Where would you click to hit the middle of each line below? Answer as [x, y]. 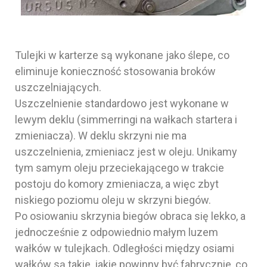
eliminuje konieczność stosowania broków [115, 71]
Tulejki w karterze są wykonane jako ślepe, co [122, 55]
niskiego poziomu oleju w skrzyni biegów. [113, 200]
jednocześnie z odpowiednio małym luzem [117, 232]
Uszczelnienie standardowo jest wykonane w [122, 103]
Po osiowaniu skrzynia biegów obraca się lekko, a [130, 216]
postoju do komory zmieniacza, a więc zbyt [117, 184]
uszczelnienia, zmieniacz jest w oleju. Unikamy [126, 151]
